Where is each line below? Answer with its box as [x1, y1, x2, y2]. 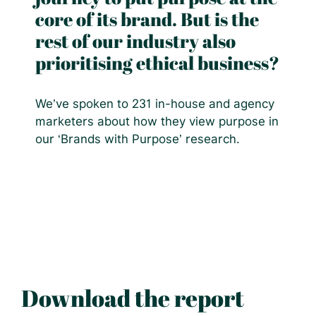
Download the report [21, 281, 244, 314]
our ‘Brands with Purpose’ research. [35, 132, 240, 146]
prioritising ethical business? [35, 50, 279, 75]
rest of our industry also [35, 28, 236, 54]
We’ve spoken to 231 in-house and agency [35, 97, 274, 111]
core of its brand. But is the [35, 6, 259, 32]
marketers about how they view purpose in [35, 114, 279, 128]
